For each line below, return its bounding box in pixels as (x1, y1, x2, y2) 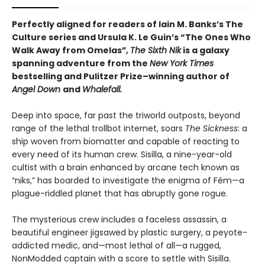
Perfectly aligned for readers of (12, 18, 159, 30)
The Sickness (185, 122, 238, 134)
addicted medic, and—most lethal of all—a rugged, (12, 240, 221, 251)
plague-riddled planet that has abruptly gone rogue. (12, 188, 228, 199)
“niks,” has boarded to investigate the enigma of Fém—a (12, 174, 244, 186)
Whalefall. (82, 83, 122, 95)
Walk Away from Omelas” (12, 44, 127, 56)
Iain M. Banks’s (159, 18, 224, 30)
